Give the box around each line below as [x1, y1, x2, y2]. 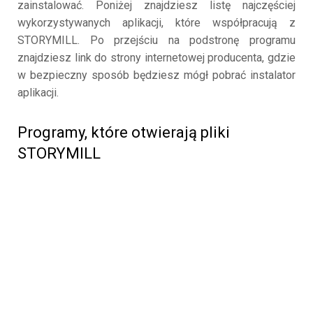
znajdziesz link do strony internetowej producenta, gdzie [17, 51, 296, 65]
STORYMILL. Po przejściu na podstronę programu [17, 34, 296, 48]
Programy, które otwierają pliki [17, 124, 230, 142]
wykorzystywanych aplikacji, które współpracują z [17, 16, 296, 30]
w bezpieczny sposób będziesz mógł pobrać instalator [17, 68, 296, 82]
